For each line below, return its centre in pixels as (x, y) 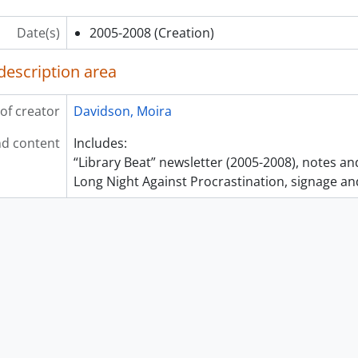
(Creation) (184, 32)
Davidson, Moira (122, 111)
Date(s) (38, 32)
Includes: (100, 143)
